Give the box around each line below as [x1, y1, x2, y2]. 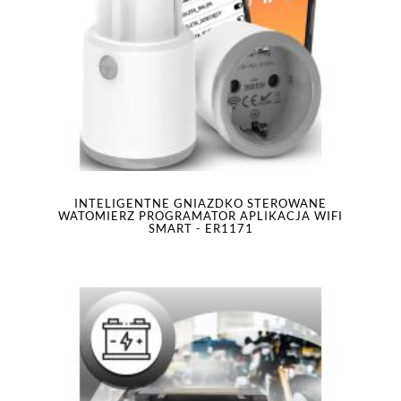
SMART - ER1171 [148, 221, 253, 235]
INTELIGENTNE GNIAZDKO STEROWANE [74, 196, 327, 210]
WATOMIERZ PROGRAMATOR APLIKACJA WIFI [58, 209, 343, 223]
